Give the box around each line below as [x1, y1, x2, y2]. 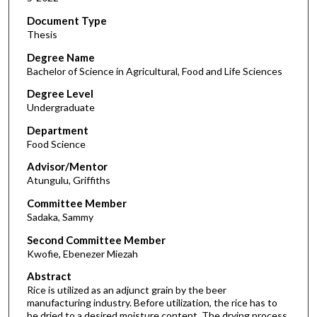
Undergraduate [26, 101, 95, 114]
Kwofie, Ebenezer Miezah [26, 247, 138, 260]
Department [26, 123, 88, 137]
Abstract [26, 270, 71, 283]
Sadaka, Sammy [26, 211, 93, 224]
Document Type [26, 13, 107, 27]
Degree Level [26, 87, 93, 100]
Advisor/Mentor [26, 160, 108, 173]
